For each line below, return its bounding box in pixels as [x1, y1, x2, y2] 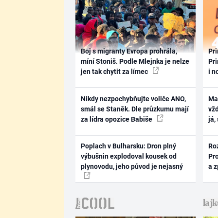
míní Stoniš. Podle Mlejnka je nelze [80, 57, 189, 65]
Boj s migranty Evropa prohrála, [80, 47, 177, 55]
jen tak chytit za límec [80, 68, 149, 75]
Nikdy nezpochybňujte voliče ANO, [80, 94, 186, 103]
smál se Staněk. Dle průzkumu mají [80, 105, 189, 113]
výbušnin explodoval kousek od [80, 152, 177, 160]
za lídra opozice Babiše [80, 115, 154, 123]
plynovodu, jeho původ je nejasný [80, 163, 183, 170]
